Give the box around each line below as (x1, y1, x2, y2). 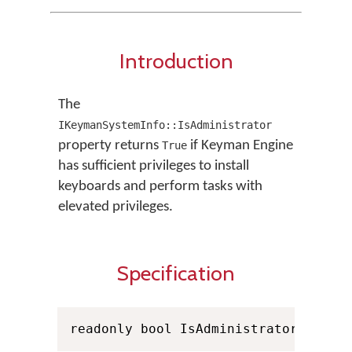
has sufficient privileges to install (58, 159, 249, 174)
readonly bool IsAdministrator (70, 321, 298, 336)
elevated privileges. (58, 200, 173, 214)
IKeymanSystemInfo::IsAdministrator (58, 119, 272, 131)
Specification (117, 260, 235, 286)
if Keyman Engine (187, 138, 293, 153)
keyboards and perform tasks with (58, 179, 262, 194)
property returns (58, 138, 162, 153)
